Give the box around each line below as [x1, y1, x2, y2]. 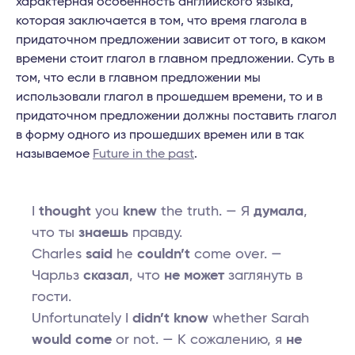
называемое [16, 147, 93, 161]
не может [164, 269, 224, 284]
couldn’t [137, 247, 190, 262]
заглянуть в [224, 269, 303, 284]
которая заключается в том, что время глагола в [16, 14, 307, 28]
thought [39, 204, 91, 219]
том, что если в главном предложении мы [16, 71, 261, 85]
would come [32, 333, 112, 348]
